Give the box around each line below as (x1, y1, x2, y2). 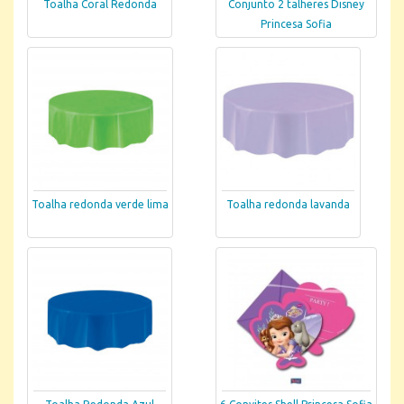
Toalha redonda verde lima (32, 198, 169, 211)
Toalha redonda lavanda (226, 198, 350, 211)
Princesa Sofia (261, 18, 332, 31)
